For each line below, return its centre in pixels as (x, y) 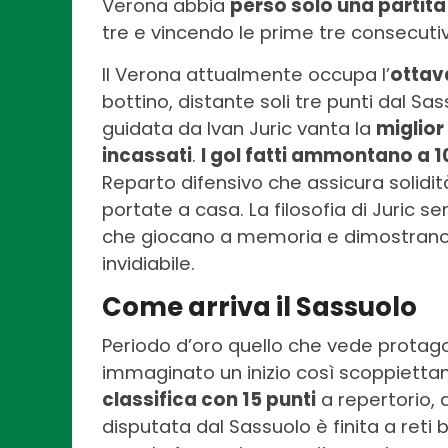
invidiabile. (148, 264)
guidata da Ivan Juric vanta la (239, 129)
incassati (147, 156)
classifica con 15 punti (209, 400)
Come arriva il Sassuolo (259, 307)
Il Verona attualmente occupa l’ (246, 75)
